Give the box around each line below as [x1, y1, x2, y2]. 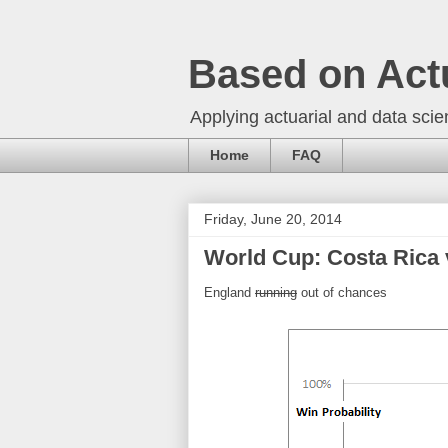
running [255, 284, 297, 300]
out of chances [297, 284, 387, 300]
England [204, 284, 255, 300]
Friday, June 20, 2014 [204, 210, 342, 227]
